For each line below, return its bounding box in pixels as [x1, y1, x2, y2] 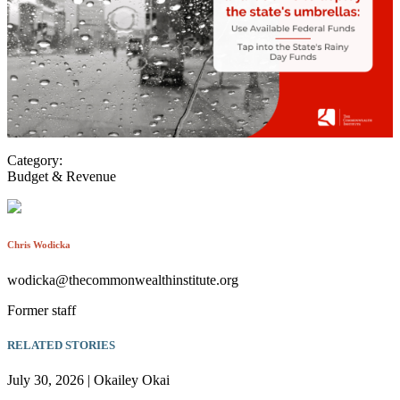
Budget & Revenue [7, 168, 116, 184]
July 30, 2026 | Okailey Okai [7, 372, 170, 388]
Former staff [7, 302, 76, 318]
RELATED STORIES [7, 337, 115, 352]
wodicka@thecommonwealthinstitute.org [7, 271, 238, 287]
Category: [7, 152, 62, 168]
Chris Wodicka [7, 238, 71, 250]
